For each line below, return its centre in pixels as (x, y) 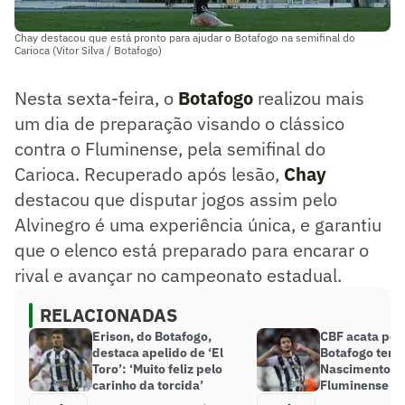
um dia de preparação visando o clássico (179, 124)
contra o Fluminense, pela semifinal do (170, 149)
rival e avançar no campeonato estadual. (178, 276)
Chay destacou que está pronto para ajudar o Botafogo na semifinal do (185, 38)
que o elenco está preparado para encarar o (192, 250)
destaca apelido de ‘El (158, 353)
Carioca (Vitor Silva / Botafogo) (88, 51)
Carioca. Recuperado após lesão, (149, 174)
